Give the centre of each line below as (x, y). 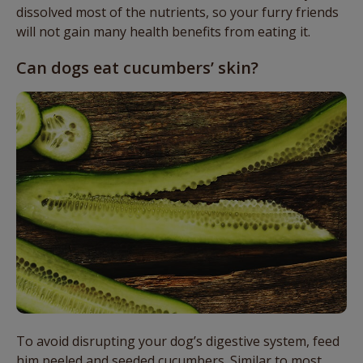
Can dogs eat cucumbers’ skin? (137, 67)
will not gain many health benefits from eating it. (163, 31)
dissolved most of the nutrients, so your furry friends (177, 12)
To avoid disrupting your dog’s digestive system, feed (178, 341)
